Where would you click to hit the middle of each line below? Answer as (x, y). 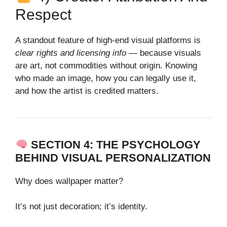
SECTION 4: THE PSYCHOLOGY (116, 144)
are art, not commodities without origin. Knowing (106, 65)
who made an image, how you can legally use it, (106, 78)
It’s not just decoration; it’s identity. (81, 207)
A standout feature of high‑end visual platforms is (108, 40)
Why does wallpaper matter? (69, 181)
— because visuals (164, 53)
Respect (43, 14)
